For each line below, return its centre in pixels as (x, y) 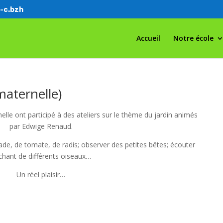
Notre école (193, 38)
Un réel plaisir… (41, 174)
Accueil (148, 38)
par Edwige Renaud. (41, 126)
